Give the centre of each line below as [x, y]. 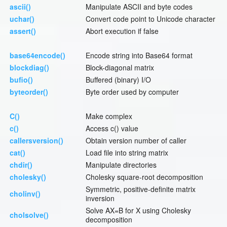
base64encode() [37, 55]
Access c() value [112, 128]
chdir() [21, 165]
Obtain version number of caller [136, 141]
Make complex [109, 116]
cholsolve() [29, 215]
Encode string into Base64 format [139, 55]
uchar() [22, 19]
